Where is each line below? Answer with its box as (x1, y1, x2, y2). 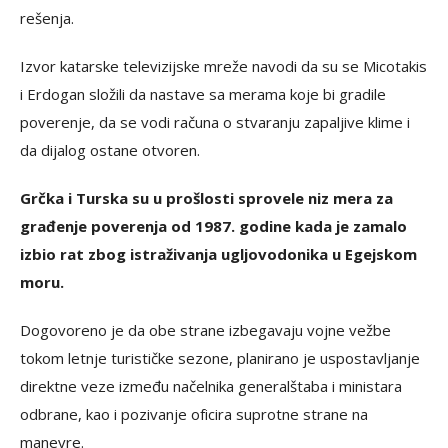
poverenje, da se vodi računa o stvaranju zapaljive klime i (20, 111, 410, 132)
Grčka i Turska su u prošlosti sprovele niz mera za (20, 187, 393, 208)
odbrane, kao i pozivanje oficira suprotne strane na (20, 403, 368, 424)
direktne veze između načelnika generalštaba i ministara (20, 375, 402, 396)
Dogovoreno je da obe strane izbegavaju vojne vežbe (20, 319, 391, 340)
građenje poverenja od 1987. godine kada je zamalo (20, 215, 407, 236)
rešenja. (20, 7, 74, 28)
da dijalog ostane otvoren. (20, 139, 200, 160)
